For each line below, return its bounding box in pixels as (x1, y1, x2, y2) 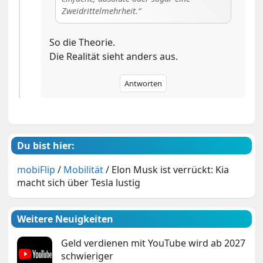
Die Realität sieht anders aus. (49, 50, 178, 63)
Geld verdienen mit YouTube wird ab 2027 (61, 237, 246, 250)
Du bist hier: (17, 139, 75, 153)
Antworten (124, 78, 162, 89)
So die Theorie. (49, 36, 116, 49)
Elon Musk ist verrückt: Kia (112, 163, 230, 177)
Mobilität (63, 163, 104, 177)
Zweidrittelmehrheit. (62, 5, 139, 17)
